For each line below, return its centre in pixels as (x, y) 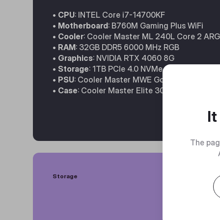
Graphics (76, 58)
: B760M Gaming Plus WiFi (156, 26)
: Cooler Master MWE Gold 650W (135, 80)
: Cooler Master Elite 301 (123, 90)
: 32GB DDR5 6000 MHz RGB (128, 47)
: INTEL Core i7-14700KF (120, 15)
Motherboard (83, 26)
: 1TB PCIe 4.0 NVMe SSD (135, 69)
